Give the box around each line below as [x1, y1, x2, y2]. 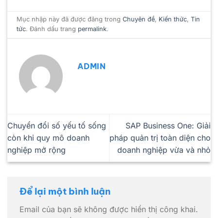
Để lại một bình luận [19, 185, 112, 198]
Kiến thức [159, 15, 187, 23]
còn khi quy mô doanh [7, 132, 90, 143]
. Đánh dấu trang [26, 25, 78, 33]
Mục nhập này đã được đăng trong [17, 15, 123, 23]
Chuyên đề [123, 15, 155, 23]
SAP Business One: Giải [126, 120, 211, 130]
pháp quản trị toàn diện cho [109, 132, 211, 143]
